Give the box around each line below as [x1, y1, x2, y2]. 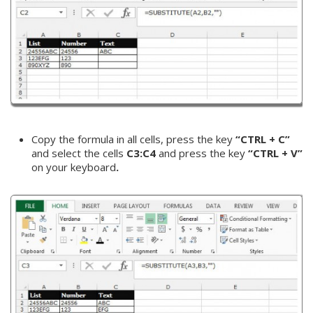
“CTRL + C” [235, 132, 290, 147]
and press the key [156, 146, 248, 161]
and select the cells [31, 146, 126, 161]
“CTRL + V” [248, 146, 303, 161]
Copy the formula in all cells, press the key [31, 132, 235, 147]
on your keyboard [31, 160, 116, 175]
